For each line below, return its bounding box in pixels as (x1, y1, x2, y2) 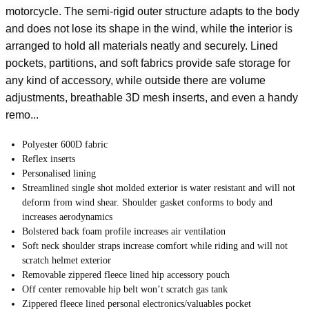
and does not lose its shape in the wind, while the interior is (6, 23, 292, 34)
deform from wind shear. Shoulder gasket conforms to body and (22, 197, 272, 208)
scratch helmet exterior (22, 255, 111, 266)
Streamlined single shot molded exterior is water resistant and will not (22, 183, 295, 193)
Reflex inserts (22, 154, 75, 164)
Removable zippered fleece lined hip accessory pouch (22, 270, 230, 280)
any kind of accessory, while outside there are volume (6, 74, 266, 86)
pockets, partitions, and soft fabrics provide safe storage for (6, 57, 290, 69)
